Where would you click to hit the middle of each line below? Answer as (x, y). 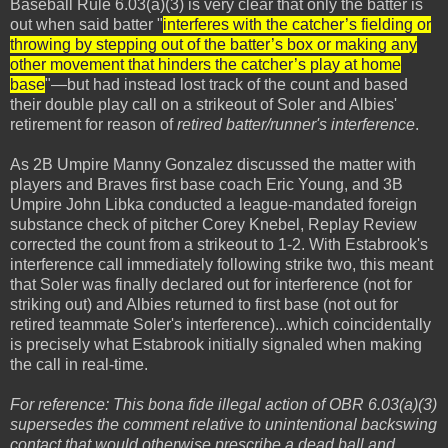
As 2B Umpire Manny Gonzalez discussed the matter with (213, 165)
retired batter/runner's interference (296, 125)
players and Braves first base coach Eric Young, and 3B (206, 185)
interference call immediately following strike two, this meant (221, 265)
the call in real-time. (79, 365)
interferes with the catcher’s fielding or (297, 25)
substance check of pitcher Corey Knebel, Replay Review (213, 225)
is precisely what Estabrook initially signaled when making (216, 345)
